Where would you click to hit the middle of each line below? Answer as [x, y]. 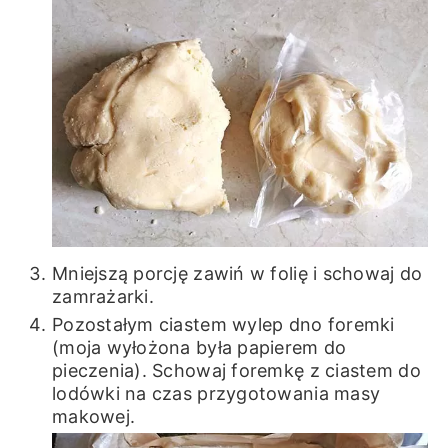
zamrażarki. [102, 297]
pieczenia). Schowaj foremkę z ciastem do [236, 371]
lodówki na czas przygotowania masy [216, 394]
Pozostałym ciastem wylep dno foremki [223, 325]
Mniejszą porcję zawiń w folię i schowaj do [237, 274]
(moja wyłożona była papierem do [199, 348]
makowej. [93, 417]
